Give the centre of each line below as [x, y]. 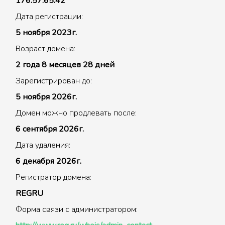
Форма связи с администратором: [77, 209]
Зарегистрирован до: [54, 81]
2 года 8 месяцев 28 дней [65, 65]
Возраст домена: [45, 49]
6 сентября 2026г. [50, 129]
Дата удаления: [43, 145]
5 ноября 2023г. [46, 33]
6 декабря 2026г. [48, 161]
